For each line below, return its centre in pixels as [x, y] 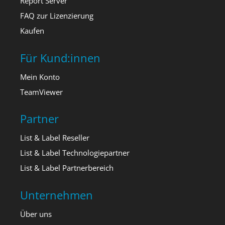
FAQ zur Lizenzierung [57, 16]
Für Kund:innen [60, 58]
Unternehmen [57, 195]
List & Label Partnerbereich [67, 168]
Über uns [36, 214]
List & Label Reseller [55, 138]
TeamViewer [41, 92]
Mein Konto [40, 77]
